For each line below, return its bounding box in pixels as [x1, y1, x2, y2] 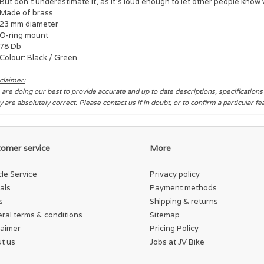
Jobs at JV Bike [150, 236, 204, 247]
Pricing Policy [150, 223, 199, 233]
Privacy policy [150, 169, 200, 179]
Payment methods [150, 182, 217, 193]
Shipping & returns [150, 196, 218, 206]
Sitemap [150, 209, 180, 220]
